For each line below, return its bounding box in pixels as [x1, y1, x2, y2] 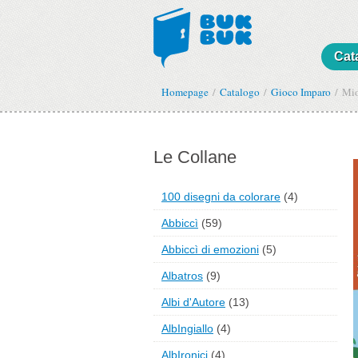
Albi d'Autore [161, 296, 225, 309]
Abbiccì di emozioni [161, 243, 259, 257]
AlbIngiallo [161, 322, 213, 336]
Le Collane [153, 147, 237, 168]
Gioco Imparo [271, 85, 331, 99]
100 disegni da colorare [161, 190, 280, 204]
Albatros [161, 269, 203, 283]
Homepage [161, 85, 209, 99]
